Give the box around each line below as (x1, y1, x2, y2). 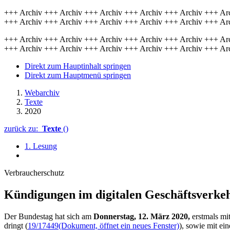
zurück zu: (4, 124, 42, 133)
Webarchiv (25, 88, 60, 97)
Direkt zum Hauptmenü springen (25, 71, 131, 80)
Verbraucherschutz (4, 168, 64, 177)
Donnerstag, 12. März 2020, (91, 212, 192, 221)
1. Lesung (25, 142, 57, 150)
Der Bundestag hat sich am (4, 212, 91, 221)
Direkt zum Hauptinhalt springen (25, 62, 131, 70)
